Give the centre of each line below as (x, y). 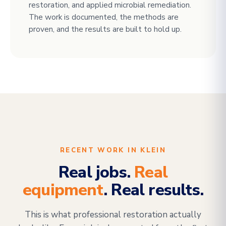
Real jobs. (96, 172)
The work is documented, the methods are (104, 17)
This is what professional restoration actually (113, 215)
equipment (63, 190)
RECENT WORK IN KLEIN (113, 150)
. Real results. (153, 190)
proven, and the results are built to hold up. (105, 29)
